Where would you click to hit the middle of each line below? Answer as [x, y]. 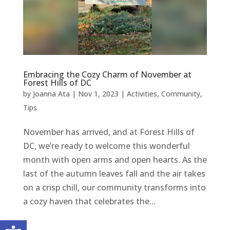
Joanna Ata [51, 93]
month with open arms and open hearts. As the [115, 159]
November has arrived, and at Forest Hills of [109, 132]
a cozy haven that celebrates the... [89, 201]
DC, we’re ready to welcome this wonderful [106, 146]
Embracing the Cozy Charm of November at [107, 74]
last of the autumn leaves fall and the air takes [114, 173]
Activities [142, 93]
